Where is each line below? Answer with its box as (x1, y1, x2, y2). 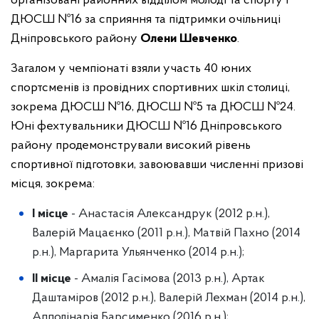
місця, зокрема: (11, 177, 95, 191)
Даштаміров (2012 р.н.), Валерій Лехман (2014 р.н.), (32, 291, 305, 305)
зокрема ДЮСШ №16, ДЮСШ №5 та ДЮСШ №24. (11, 100, 296, 114)
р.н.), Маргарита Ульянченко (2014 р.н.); (32, 245, 244, 259)
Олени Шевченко (140, 31, 237, 46)
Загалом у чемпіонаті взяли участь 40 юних (11, 61, 251, 75)
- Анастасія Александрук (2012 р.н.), (68, 206, 270, 221)
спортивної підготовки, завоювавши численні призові (11, 157, 303, 172)
